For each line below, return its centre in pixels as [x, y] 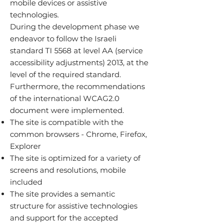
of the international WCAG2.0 [65, 98]
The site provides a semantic [62, 194]
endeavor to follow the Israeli [63, 39]
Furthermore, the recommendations [77, 86]
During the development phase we [75, 27]
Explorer [25, 146]
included [26, 182]
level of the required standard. [65, 74]
